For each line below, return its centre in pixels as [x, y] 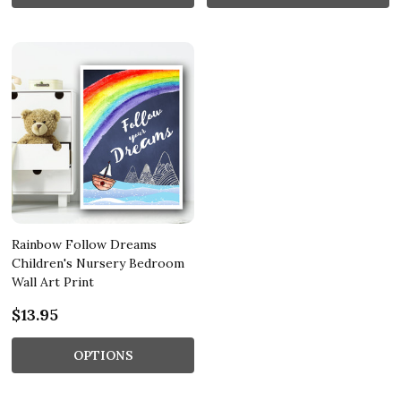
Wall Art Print [53, 282]
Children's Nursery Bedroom [98, 263]
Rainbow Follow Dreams [84, 244]
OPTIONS [103, 355]
